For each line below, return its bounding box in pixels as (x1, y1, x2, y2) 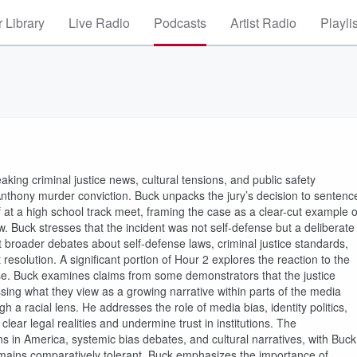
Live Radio (69, 14, 130, 32)
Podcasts (154, 14, 206, 32)
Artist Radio (230, 14, 296, 32)
